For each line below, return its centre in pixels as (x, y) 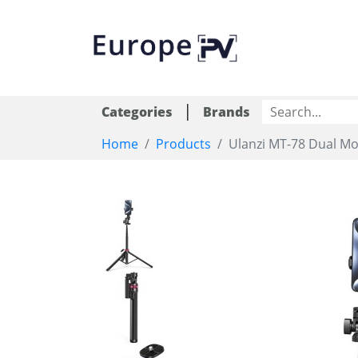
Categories (137, 112)
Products (183, 144)
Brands (227, 112)
